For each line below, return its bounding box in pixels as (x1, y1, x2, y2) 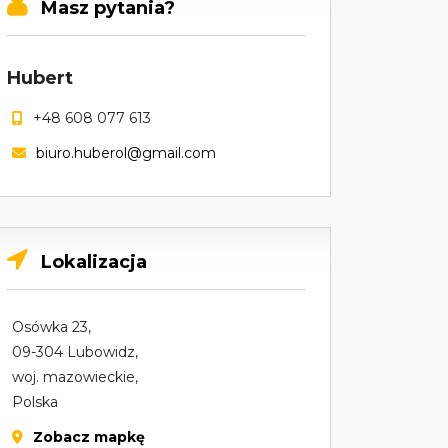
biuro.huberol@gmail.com (36, 144, 216, 162)
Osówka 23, (12, 318, 91, 336)
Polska (12, 393, 58, 411)
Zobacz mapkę (33, 428, 145, 446)
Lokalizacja (41, 251, 147, 273)
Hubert (7, 67, 73, 89)
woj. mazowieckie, (12, 368, 138, 386)
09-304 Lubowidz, (12, 343, 138, 361)
